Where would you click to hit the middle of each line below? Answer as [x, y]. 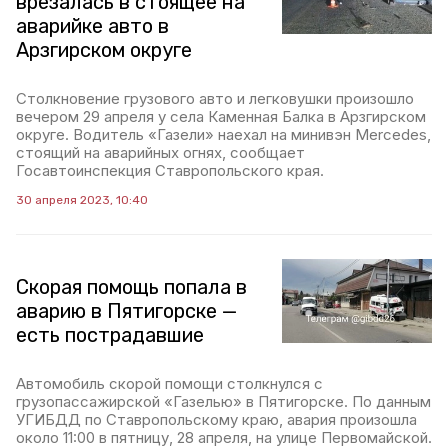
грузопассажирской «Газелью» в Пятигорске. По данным [223, 401]
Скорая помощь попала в [131, 286]
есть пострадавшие [110, 334]
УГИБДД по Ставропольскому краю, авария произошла [216, 419]
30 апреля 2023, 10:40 [82, 199]
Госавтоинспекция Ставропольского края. [170, 170]
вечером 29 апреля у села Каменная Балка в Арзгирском [221, 116]
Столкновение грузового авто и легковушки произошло [215, 98]
